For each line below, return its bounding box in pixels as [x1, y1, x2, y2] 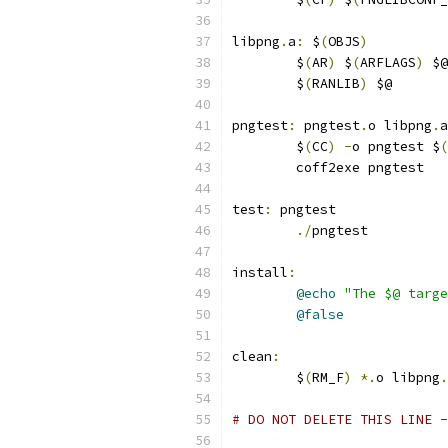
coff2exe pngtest [296, 159, 424, 176]
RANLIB [312, 75, 360, 92]
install [232, 264, 288, 281]
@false [296, 306, 344, 323]
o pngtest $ [352, 138, 440, 155]
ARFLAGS [360, 54, 416, 71]
